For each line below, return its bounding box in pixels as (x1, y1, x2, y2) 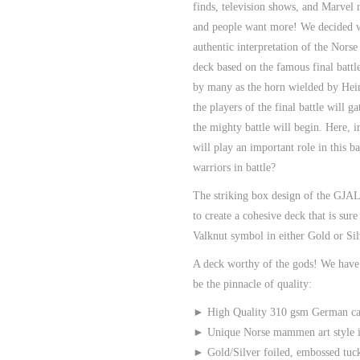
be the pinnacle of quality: (193, 277, 312, 290)
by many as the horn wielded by (193, 80, 342, 93)
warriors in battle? (193, 161, 276, 174)
